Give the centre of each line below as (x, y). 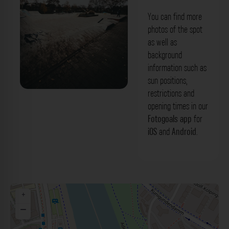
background (165, 55)
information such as (177, 68)
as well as (162, 42)
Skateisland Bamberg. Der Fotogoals (74, 98)
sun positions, (167, 81)
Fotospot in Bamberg (74, 116)
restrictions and (171, 93)
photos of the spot (175, 29)
